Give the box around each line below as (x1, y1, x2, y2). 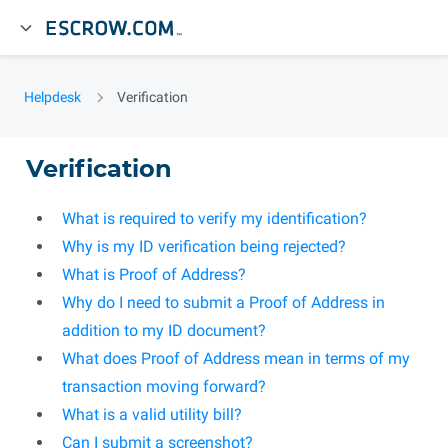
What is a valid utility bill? (62, 405, 242, 424)
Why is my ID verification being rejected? (62, 237, 346, 256)
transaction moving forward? (62, 377, 266, 396)
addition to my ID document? (62, 321, 266, 340)
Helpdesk (24, 89, 81, 105)
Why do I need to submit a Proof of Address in (62, 293, 385, 312)
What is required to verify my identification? (62, 209, 367, 228)
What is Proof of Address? (62, 265, 246, 284)
